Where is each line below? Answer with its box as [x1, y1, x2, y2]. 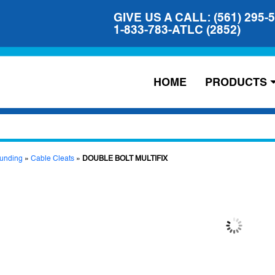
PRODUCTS [205, 75, 268, 88]
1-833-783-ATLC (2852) [114, 23, 241, 37]
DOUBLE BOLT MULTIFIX [82, 154, 168, 163]
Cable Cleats [31, 154, 74, 163]
